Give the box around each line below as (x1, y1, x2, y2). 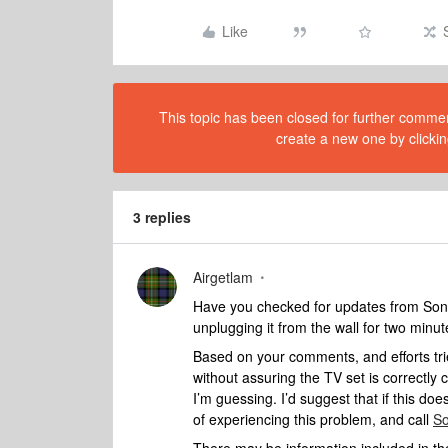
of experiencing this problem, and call (193, 409, 433, 429)
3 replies (133, 207, 191, 227)
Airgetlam (193, 267, 253, 287)
